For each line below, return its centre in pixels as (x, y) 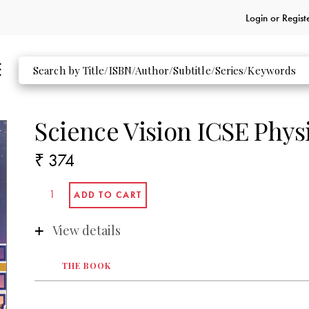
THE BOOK (86, 265)
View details (86, 230)
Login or (263, 18)
